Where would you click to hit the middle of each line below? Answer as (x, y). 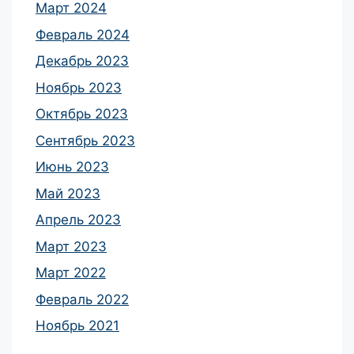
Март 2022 (71, 273)
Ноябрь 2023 (79, 87)
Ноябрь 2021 (77, 326)
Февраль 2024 (83, 34)
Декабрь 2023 (82, 61)
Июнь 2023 (72, 167)
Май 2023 (68, 193)
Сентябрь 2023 (85, 140)
